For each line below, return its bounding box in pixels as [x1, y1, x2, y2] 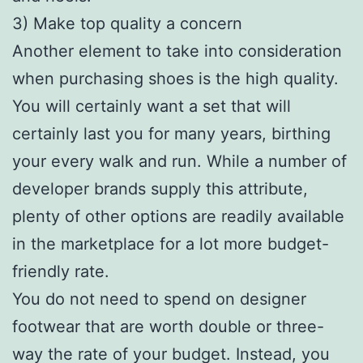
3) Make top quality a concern [12, 13, 242, 33]
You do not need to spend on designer [12, 288, 306, 309]
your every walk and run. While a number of [12, 151, 347, 171]
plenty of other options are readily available [12, 206, 344, 226]
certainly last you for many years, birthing [12, 123, 331, 143]
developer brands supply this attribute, [12, 178, 308, 199]
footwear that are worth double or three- [12, 316, 324, 336]
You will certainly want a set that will [12, 96, 291, 116]
